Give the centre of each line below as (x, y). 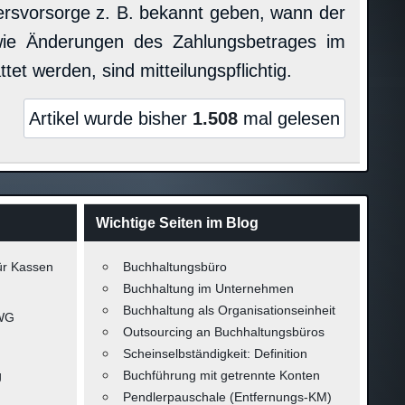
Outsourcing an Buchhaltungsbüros (223, 332)
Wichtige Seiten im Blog (177, 222)
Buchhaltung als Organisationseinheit (229, 311)
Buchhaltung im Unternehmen (208, 289)
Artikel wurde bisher (110, 119)
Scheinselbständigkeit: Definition (215, 354)
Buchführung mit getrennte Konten (221, 376)
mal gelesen (288, 119)
